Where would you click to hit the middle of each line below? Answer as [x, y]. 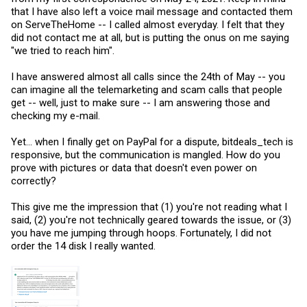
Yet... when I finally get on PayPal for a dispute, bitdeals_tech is [152, 142]
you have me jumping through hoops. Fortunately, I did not [141, 233]
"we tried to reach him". [63, 51]
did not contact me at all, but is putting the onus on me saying [150, 38]
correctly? [34, 181]
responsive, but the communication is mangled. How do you [146, 155]
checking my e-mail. [56, 116]
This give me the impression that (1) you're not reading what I [149, 207]
